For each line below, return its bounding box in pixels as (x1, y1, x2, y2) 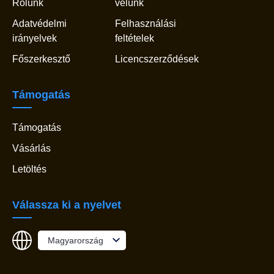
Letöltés (12, 164, 46, 175)
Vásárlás (12, 143, 51, 154)
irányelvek (12, 33, 57, 44)
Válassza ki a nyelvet (12, 199, 121, 212)
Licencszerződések (115, 54, 199, 65)
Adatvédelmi (12, 18, 67, 29)
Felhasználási (115, 18, 176, 29)
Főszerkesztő (12, 54, 70, 65)
